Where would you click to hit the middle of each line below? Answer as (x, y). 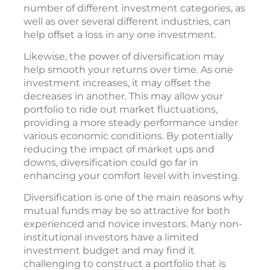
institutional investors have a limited (111, 237)
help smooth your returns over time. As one (128, 69)
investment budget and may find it (109, 250)
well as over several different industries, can (127, 21)
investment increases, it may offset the (117, 83)
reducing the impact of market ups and (119, 149)
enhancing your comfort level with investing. (131, 175)
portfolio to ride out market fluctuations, (121, 109)
